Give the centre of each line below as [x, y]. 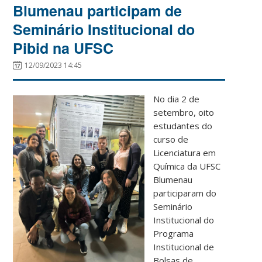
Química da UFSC [187, 166]
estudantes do [183, 125]
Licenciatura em [185, 152]
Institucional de [184, 247]
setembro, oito [184, 112]
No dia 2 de [177, 99]
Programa [174, 233]
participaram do [185, 193]
